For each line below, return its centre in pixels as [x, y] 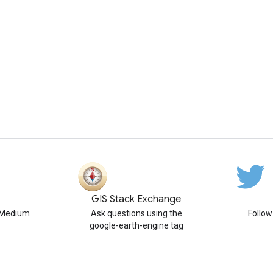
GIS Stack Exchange [136, 199]
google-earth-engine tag [136, 225]
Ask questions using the [136, 213]
